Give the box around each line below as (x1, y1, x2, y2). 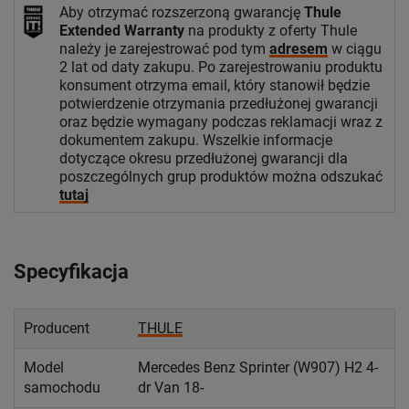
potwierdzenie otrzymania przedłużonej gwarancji (59, 94, 378, 112)
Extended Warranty (59, 21, 184, 39)
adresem (269, 39, 328, 58)
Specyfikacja (14, 259, 129, 283)
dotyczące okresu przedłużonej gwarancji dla (59, 149, 348, 167)
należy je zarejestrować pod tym (59, 39, 269, 58)
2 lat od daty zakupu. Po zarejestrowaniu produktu (59, 58, 383, 76)
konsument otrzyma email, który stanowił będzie (59, 76, 370, 94)
